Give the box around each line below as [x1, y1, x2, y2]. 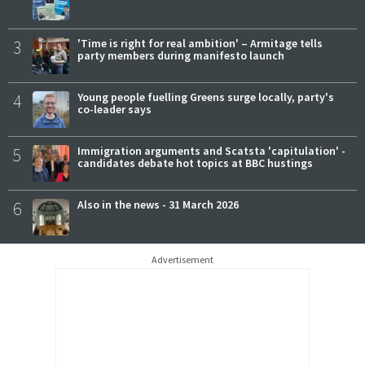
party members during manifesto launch [77, 47, 284, 63]
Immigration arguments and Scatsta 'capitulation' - [77, 143, 345, 158]
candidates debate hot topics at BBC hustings [77, 155, 313, 170]
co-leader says [77, 101, 152, 117]
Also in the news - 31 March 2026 [77, 196, 239, 212]
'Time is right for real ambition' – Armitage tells [77, 35, 323, 51]
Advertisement [152, 253, 213, 266]
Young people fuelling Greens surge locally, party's [77, 89, 334, 104]
